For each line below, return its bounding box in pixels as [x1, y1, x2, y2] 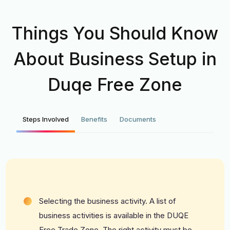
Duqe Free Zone [48, 73, 182, 95]
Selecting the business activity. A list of [39, 196, 177, 206]
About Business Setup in [13, 48, 217, 69]
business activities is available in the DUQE [39, 210, 189, 220]
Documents [120, 114, 157, 123]
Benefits [81, 114, 108, 123]
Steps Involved [23, 114, 69, 123]
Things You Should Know [12, 22, 218, 44]
